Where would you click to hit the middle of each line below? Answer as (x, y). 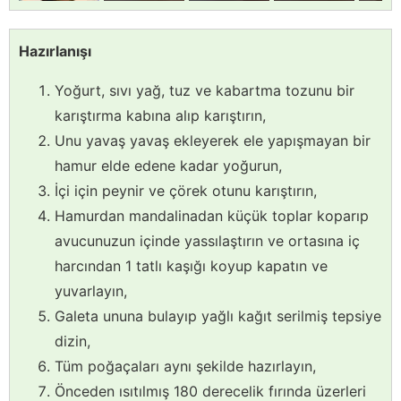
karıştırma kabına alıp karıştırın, (160, 116)
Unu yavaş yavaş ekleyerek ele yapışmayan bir (213, 141)
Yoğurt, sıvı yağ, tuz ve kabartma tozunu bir (205, 91)
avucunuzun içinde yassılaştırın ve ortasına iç (207, 241)
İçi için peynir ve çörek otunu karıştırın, (186, 191)
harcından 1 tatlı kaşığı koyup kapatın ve (191, 266)
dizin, (73, 341)
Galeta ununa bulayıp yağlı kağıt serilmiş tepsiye (218, 316)
